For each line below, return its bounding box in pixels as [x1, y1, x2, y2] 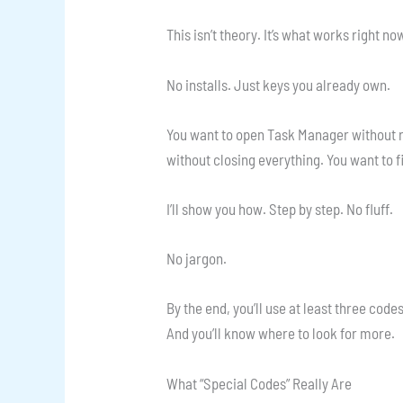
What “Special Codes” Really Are [166, 373, 353, 392]
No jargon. [166, 249, 228, 268]
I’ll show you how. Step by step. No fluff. [166, 200, 394, 219]
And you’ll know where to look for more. [166, 324, 396, 343]
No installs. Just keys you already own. [166, 75, 391, 94]
